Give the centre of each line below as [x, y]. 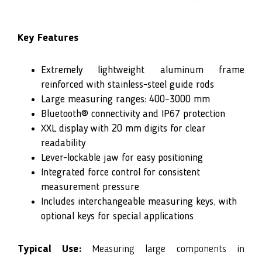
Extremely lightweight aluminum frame [143, 70]
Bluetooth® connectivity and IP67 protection [133, 114]
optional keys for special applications [117, 217]
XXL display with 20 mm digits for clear [123, 129]
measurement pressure [90, 187]
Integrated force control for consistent [120, 173]
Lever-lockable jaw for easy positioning [122, 158]
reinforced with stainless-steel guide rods [127, 85]
